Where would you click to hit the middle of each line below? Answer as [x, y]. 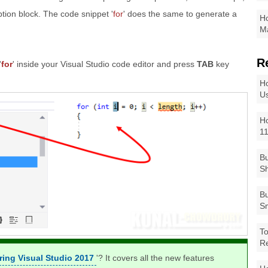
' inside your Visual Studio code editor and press [105, 64]
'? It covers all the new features [155, 258]
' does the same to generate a [180, 13]
